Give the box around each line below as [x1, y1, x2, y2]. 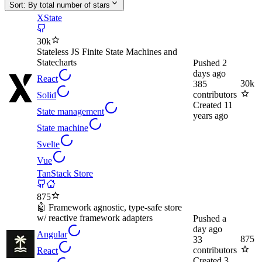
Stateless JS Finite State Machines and [37, 47, 177, 57]
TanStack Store [37, 168, 93, 179]
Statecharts [37, 57, 77, 68]
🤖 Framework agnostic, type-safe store [37, 202, 182, 213]
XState [37, 13, 62, 23]
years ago [193, 111, 228, 121]
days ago [193, 68, 226, 79]
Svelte [37, 139, 60, 150]
